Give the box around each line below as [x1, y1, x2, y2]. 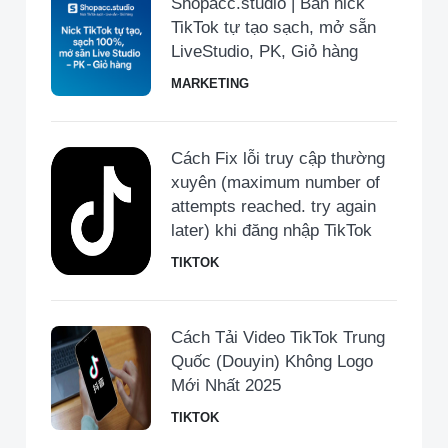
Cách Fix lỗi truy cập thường [171, 149, 385, 168]
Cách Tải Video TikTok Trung [171, 328, 385, 347]
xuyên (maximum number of [171, 173, 380, 192]
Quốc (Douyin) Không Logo [171, 352, 373, 371]
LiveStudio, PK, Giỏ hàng [171, 42, 358, 61]
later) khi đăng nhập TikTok [171, 221, 372, 240]
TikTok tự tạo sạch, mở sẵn [171, 18, 376, 37]
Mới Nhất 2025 [171, 376, 281, 395]
